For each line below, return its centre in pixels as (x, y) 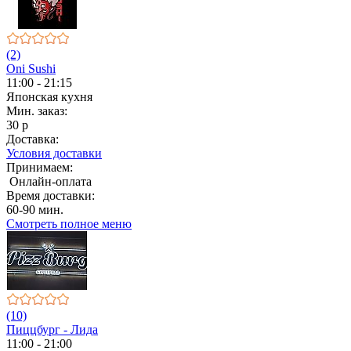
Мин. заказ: (37, 110)
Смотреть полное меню (69, 223)
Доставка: (33, 139)
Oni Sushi (31, 68)
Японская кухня (49, 96)
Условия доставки (54, 153)
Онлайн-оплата (49, 181)
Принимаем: (40, 167)
